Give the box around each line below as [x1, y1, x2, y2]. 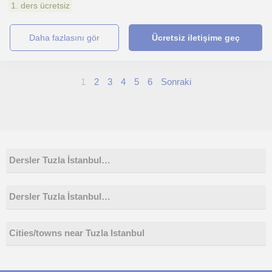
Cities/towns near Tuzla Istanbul [9, 228, 144, 238]
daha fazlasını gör [35, 33, 100, 42]
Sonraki [161, 76, 191, 87]
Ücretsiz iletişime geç [151, 33, 240, 42]
